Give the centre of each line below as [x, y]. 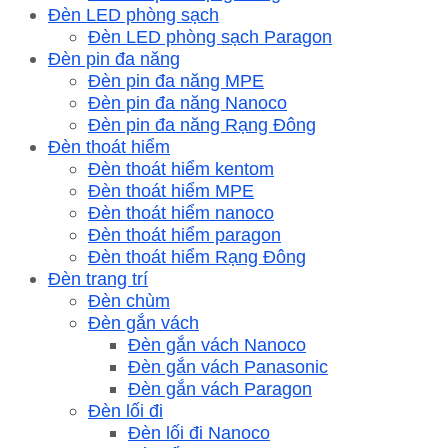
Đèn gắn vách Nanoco [217, 344]
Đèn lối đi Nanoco [199, 432]
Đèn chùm [129, 300]
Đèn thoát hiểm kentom [181, 168]
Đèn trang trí [98, 278]
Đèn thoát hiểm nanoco [181, 212]
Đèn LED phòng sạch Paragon [210, 36]
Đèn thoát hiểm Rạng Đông [197, 256]
